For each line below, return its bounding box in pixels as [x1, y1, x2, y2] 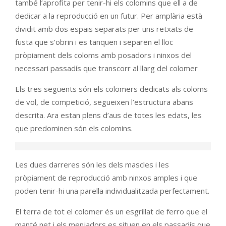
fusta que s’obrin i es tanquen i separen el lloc [15, 37, 173, 47]
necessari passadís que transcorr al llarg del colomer [15, 63, 198, 73]
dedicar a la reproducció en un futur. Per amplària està [15, 11, 202, 21]
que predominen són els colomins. [15, 123, 133, 133]
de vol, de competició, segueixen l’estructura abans [15, 97, 193, 107]
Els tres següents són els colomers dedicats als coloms [15, 84, 208, 94]
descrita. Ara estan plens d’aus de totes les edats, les [15, 110, 202, 120]
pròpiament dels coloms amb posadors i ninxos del [15, 50, 192, 60]
